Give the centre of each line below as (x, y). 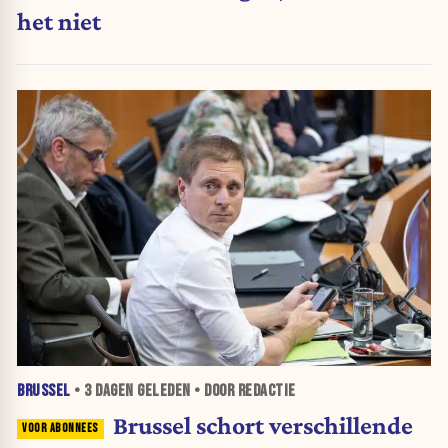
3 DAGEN (109, 391)
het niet (59, 21)
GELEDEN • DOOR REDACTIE (214, 391)
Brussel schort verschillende (262, 425)
